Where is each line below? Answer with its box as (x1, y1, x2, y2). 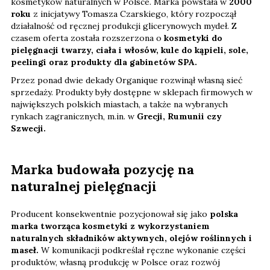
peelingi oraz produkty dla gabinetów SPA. (11, 57, 197, 68)
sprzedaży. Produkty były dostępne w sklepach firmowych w (11, 87, 253, 98)
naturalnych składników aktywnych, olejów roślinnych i (11, 233, 252, 244)
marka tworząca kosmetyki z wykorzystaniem (11, 221, 210, 232)
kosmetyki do (164, 33, 222, 44)
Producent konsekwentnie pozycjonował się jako (11, 209, 210, 220)
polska (210, 209, 238, 220)
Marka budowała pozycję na (11, 161, 194, 178)
